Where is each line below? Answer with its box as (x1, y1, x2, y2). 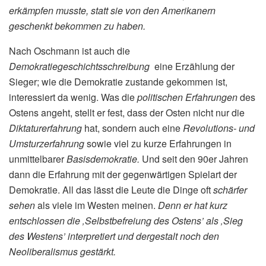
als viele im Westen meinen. (37, 198, 158, 213)
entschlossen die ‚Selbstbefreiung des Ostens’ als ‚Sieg (9, 214, 243, 228)
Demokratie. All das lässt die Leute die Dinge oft (9, 183, 213, 197)
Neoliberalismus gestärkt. (9, 245, 116, 259)
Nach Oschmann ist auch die (9, 44, 130, 58)
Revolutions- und (183, 121, 255, 135)
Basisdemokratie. (66, 152, 142, 166)
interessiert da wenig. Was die (9, 90, 137, 104)
